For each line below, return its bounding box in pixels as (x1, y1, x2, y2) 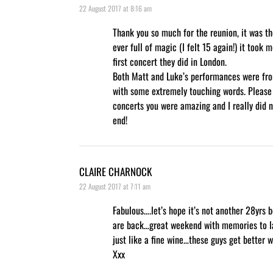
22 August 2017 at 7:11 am (79, 180, 151, 191)
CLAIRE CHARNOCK (79, 163, 152, 179)
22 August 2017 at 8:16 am (79, 2, 152, 13)
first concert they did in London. (113, 54, 227, 69)
